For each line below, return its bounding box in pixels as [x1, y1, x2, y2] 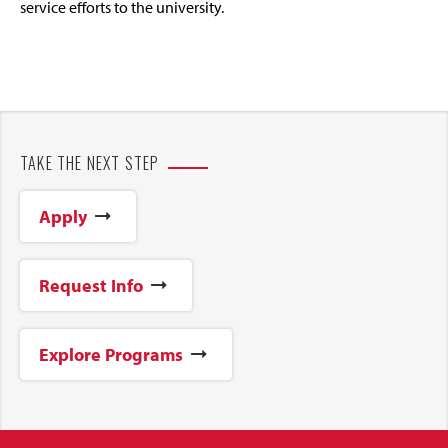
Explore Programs [39, 342, 183, 366]
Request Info [39, 273, 143, 297]
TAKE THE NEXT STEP [20, 150, 160, 175]
